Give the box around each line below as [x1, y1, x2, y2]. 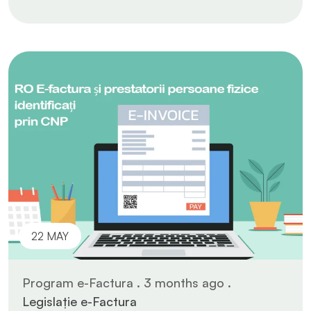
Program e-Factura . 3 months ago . [22, 274, 231, 290]
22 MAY [31, 228, 69, 243]
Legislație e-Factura [22, 293, 137, 309]
